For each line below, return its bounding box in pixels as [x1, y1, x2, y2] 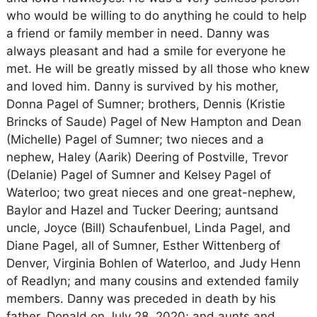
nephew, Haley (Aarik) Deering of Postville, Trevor [6, 150, 288, 164]
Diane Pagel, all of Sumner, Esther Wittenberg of [6, 238, 280, 253]
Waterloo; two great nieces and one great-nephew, [6, 185, 296, 200]
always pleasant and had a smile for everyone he [6, 44, 286, 58]
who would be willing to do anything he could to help [6, 8, 306, 23]
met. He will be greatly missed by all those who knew [6, 62, 310, 76]
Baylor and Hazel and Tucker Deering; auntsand [6, 203, 279, 217]
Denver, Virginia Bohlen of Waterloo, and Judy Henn [6, 256, 301, 270]
